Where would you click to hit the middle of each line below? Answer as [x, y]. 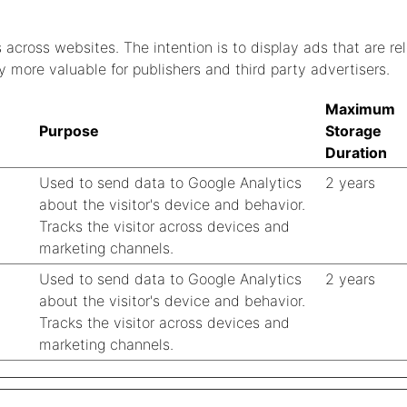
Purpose [69, 131]
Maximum [360, 109]
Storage [353, 131]
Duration [356, 153]
